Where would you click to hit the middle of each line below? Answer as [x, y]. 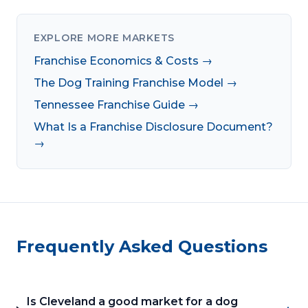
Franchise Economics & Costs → [123, 60]
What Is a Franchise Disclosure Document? [153, 126]
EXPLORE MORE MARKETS [104, 37]
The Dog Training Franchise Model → [135, 82]
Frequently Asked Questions [142, 246]
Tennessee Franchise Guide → [116, 104]
